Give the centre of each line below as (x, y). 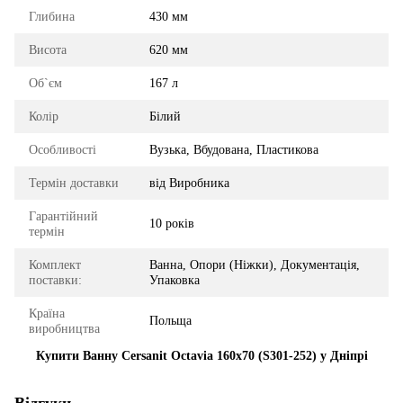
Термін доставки (74, 183)
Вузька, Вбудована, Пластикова (234, 149)
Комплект (55, 264)
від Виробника (189, 183)
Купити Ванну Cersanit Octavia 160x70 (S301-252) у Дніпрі (201, 355)
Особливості (63, 149)
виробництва (64, 328)
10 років (172, 223)
